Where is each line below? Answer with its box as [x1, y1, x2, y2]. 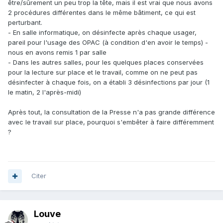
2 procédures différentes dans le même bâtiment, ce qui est [8, 8, 196, 16]
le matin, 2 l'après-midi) [8, 88, 81, 96]
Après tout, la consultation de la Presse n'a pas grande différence [8, 108, 215, 116]
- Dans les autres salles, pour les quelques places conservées [8, 58, 204, 66]
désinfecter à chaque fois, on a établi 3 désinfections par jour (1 [8, 78, 210, 86]
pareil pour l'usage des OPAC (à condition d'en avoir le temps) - [8, 38, 208, 46]
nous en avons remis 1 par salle [8, 48, 107, 56]
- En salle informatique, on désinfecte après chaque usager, [8, 28, 197, 36]
